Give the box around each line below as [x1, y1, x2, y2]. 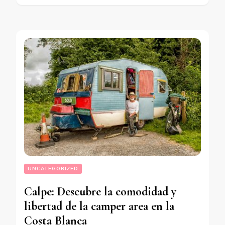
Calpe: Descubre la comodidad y [24, 184, 176, 199]
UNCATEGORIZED [28, 165, 78, 173]
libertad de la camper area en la [24, 199, 174, 214]
